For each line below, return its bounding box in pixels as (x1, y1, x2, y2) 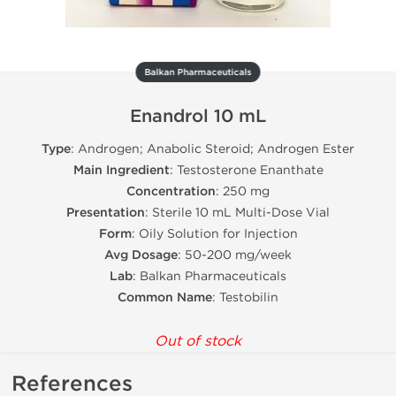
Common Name (118, 290, 212, 305)
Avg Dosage (104, 247, 178, 263)
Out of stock (155, 332, 241, 349)
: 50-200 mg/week (178, 247, 292, 263)
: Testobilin (212, 290, 278, 305)
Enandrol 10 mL (130, 106, 266, 127)
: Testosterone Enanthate (169, 163, 324, 178)
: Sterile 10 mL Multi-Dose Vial (145, 205, 330, 220)
